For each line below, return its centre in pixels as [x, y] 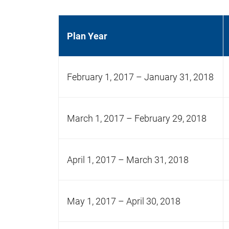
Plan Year [87, 36]
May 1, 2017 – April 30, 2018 [124, 201]
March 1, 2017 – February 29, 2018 [137, 118]
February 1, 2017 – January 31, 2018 [140, 77]
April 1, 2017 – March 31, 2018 [128, 159]
